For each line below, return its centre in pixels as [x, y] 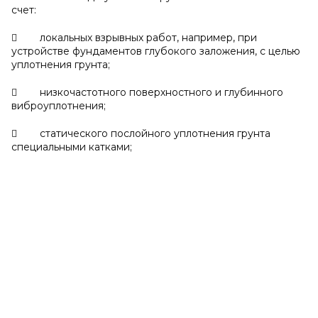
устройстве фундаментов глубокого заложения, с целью [156, 51]
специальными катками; [72, 147]
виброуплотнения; [59, 106]
